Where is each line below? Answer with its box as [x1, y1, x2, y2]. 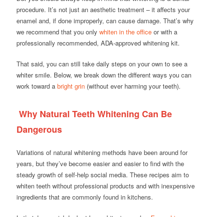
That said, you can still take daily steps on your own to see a [16, 59, 187, 69]
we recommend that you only [16, 27, 99, 37]
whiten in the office [99, 27, 152, 37]
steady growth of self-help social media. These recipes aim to [16, 170, 189, 180]
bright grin [57, 81, 85, 91]
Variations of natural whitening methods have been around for [16, 148, 187, 157]
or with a [151, 27, 177, 37]
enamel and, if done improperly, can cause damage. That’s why [16, 16, 194, 26]
